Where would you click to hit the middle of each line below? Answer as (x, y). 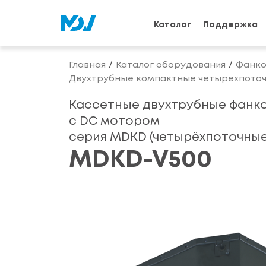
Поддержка (230, 25)
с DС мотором (114, 121)
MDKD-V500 (141, 160)
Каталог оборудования (170, 65)
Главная (87, 65)
